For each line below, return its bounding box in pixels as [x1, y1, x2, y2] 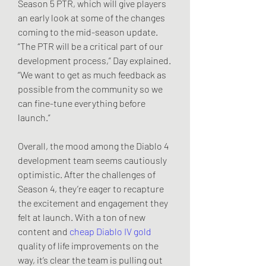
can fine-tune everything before [18, 97, 145, 109]
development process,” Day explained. [18, 54, 171, 66]
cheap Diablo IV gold [69, 225, 151, 237]
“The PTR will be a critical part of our [18, 40, 163, 52]
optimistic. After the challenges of [18, 168, 156, 180]
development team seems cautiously [18, 154, 167, 166]
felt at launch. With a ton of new [18, 211, 145, 223]
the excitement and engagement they [18, 197, 168, 208]
